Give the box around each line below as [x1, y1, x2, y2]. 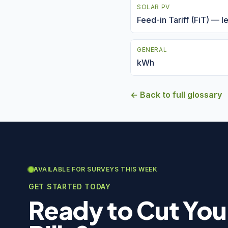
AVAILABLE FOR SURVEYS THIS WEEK [34, 165, 158, 173]
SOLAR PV [137, 3, 170, 11]
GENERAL [137, 46, 167, 53]
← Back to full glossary [130, 90, 222, 100]
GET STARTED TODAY [28, 182, 111, 191]
